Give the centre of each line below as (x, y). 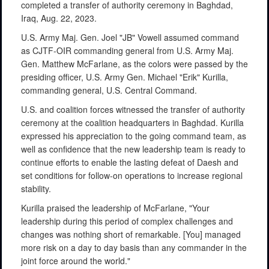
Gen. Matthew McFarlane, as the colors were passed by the (134, 63)
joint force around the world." (76, 260)
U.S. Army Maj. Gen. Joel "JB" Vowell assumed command (130, 37)
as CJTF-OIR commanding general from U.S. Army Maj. (127, 50)
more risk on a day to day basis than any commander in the (134, 247)
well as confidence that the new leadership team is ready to (133, 149)
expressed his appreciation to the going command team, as (134, 135)
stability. (36, 188)
